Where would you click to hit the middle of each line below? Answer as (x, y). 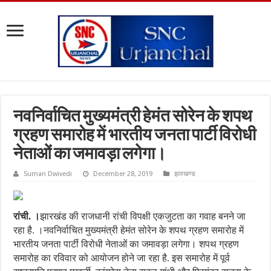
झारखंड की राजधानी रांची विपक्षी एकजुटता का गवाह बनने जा (143, 216)
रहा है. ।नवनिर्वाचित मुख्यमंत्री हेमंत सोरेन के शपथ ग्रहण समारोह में (129, 230)
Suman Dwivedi (48, 174)
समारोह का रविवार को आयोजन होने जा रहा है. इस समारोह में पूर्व (122, 258)
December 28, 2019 (123, 174)
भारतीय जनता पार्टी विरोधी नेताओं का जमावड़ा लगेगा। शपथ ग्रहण (126, 244)
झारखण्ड (185, 174)
